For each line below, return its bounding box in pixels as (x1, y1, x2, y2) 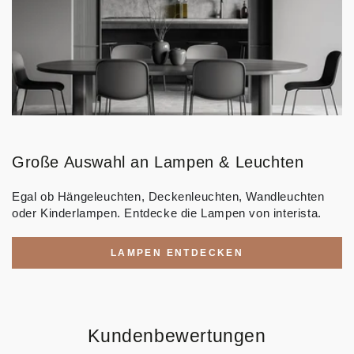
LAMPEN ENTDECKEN (110, 247, 244, 259)
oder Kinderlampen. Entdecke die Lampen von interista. (12, 206, 322, 220)
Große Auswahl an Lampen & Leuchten (12, 153, 304, 171)
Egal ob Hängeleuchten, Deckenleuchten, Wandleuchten (12, 190, 325, 204)
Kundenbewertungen (88, 326, 266, 347)
